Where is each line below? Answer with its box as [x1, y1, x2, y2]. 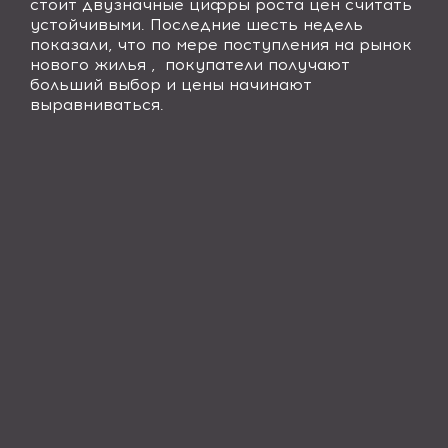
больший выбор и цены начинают [30, 75, 312, 94]
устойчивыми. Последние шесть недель [30, 15, 363, 34]
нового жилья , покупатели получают [30, 55, 350, 74]
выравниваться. [30, 95, 164, 114]
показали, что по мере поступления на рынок [30, 35, 412, 54]
